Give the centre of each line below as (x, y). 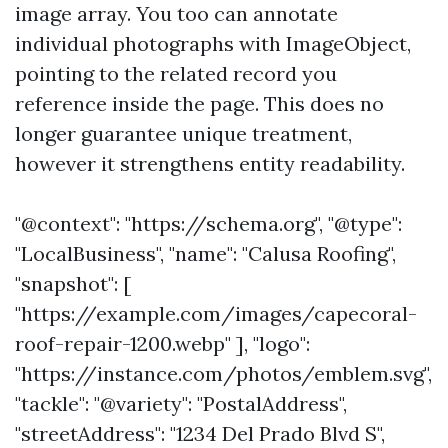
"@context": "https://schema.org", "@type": (208, 223)
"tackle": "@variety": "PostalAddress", (181, 403)
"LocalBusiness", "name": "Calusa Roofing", (205, 253)
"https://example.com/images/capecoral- (216, 313)
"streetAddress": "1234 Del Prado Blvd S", (200, 433)
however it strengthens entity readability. (210, 163)
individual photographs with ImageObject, (213, 43)
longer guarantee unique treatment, (183, 133)
